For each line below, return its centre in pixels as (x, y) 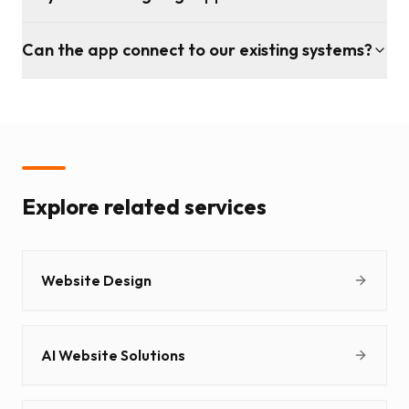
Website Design (96, 281)
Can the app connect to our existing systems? (197, 50)
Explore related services (144, 207)
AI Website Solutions (113, 356)
